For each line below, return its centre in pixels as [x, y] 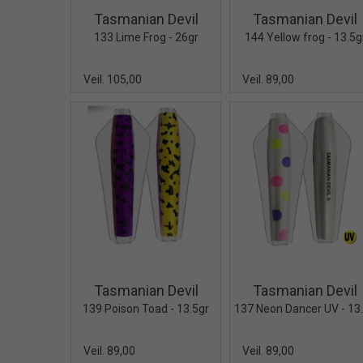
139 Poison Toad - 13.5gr [146, 308]
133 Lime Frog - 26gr [146, 38]
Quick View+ [191, 258]
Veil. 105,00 [113, 80]
